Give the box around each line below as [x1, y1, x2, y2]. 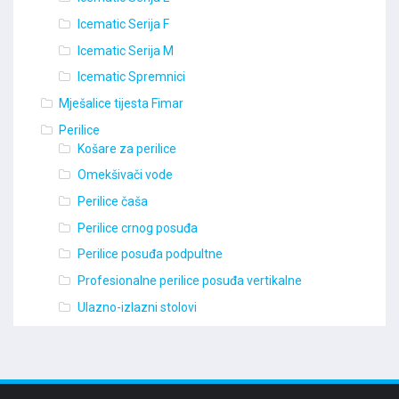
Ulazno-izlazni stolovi [77, 299, 197, 314]
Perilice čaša [77, 193, 148, 208]
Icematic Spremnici [77, 69, 185, 85]
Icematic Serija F [77, 17, 169, 32]
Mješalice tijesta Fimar [59, 96, 184, 111]
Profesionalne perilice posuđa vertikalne [77, 273, 302, 288]
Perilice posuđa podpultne [77, 247, 223, 262]
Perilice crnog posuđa [77, 220, 198, 235]
